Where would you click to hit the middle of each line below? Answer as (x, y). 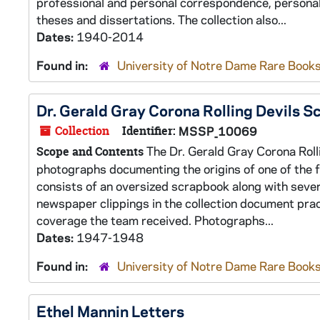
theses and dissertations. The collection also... (161, 19)
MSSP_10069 (218, 131)
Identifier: (149, 131)
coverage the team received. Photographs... (155, 220)
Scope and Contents (90, 151)
